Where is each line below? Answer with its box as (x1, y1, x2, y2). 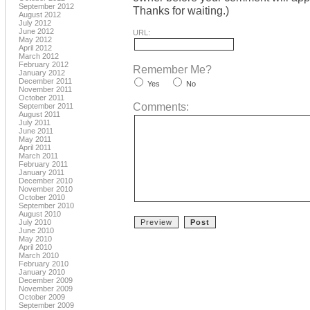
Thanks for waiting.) (133, 4, 229, 17)
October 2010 (19, 193, 65, 201)
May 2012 (19, 35, 52, 44)
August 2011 (19, 110, 60, 118)
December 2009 (19, 276, 73, 284)
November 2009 (19, 284, 73, 293)
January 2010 (19, 268, 65, 276)
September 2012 (19, 2, 74, 10)
